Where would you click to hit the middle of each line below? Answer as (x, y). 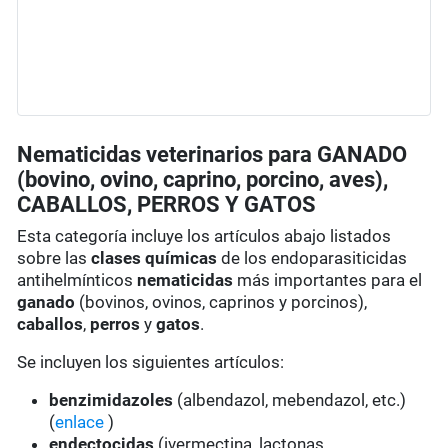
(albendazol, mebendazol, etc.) (290, 400)
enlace (80, 422)
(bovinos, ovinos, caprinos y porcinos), (221, 302)
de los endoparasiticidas (312, 258)
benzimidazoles (111, 400)
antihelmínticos (77, 280)
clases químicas (154, 258)
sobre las (54, 258)
